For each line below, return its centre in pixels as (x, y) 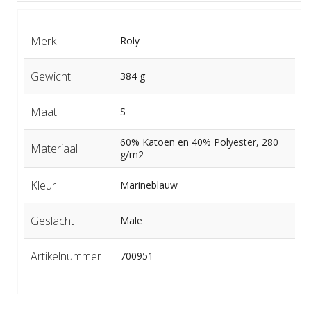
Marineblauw (149, 185)
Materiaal (54, 149)
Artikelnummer (66, 257)
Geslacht (52, 221)
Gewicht (50, 77)
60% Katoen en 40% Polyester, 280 (199, 142)
